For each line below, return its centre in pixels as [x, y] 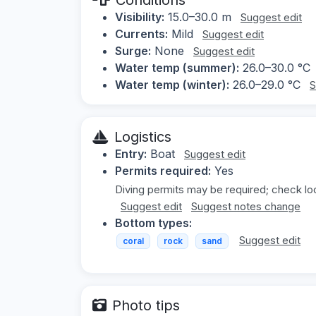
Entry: [131, 153]
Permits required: [163, 170]
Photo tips [146, 306]
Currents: [141, 34]
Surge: [133, 50]
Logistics [143, 136]
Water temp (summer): [177, 67]
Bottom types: [153, 223]
